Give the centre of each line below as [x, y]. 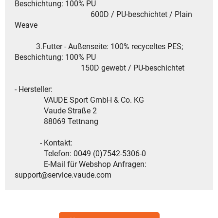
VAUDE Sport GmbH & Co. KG [79, 100]
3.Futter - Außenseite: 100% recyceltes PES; [99, 47]
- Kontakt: [44, 143]
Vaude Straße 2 [56, 111]
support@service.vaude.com [63, 175]
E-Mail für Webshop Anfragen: [81, 164]
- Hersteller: [34, 90]
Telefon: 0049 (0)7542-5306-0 [80, 154]
